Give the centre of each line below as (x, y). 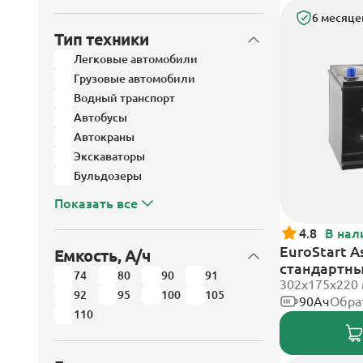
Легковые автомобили (136, 59)
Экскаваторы (109, 156)
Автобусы (100, 117)
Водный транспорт (124, 98)
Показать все (96, 203)
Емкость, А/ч (102, 256)
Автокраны (104, 137)
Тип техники (102, 39)
